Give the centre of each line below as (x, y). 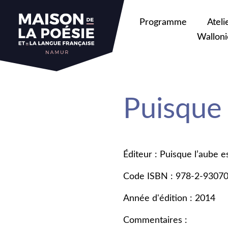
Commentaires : (155, 220)
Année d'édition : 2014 (169, 198)
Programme (163, 22)
